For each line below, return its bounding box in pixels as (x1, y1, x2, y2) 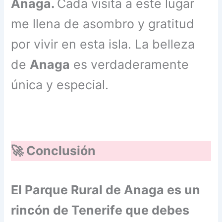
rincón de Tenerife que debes (11, 202, 190, 218)
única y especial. (11, 77, 109, 93)
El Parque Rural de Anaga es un (11, 182, 201, 197)
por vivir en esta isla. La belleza (11, 37, 195, 52)
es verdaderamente (70, 57, 189, 72)
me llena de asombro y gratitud (11, 16, 195, 32)
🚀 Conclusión (11, 143, 96, 159)
